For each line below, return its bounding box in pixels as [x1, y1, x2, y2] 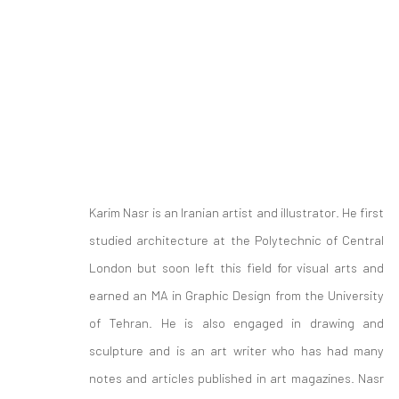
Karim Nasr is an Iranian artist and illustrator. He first [89, 204, 385, 220]
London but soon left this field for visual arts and [89, 259, 385, 275]
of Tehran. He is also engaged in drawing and [89, 314, 385, 330]
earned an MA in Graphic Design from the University [89, 287, 385, 303]
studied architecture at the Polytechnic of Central [89, 232, 385, 248]
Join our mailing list [71, 345, 178, 362]
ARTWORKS [71, 183, 188, 207]
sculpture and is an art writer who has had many [89, 342, 385, 358]
